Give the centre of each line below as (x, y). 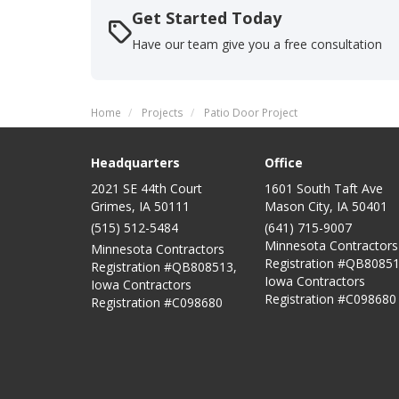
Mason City (297, 207)
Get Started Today (207, 18)
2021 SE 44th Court (147, 189)
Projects (163, 113)
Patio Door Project (251, 113)
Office (284, 163)
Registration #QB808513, (164, 267)
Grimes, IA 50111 (140, 207)
